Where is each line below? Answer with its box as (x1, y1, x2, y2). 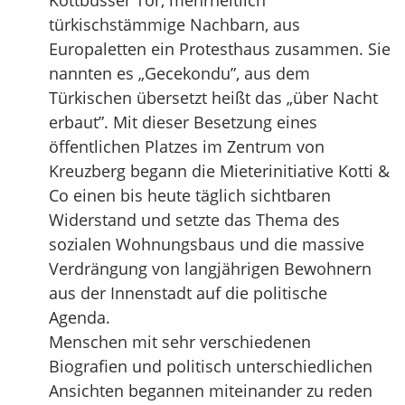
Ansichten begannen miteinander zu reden (49, 380, 372, 401)
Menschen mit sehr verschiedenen (49, 331, 311, 353)
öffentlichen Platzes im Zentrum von (49, 136, 325, 157)
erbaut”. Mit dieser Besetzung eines (49, 111, 317, 133)
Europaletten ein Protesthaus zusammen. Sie (49, 38, 391, 60)
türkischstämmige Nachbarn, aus (49, 14, 300, 35)
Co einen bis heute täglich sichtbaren (49, 184, 331, 206)
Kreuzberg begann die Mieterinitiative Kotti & (49, 160, 390, 182)
